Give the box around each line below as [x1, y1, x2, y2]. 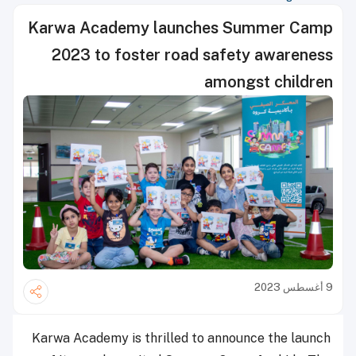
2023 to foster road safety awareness [52, 45, 95, 64]
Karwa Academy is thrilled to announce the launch [32, 331, 331, 346]
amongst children [204, 72, 333, 91]
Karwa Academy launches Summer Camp [28, 18, 333, 37]
